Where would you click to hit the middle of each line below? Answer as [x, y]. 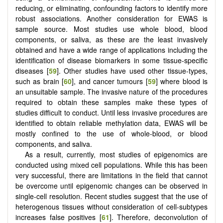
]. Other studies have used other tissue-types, [132, 70]
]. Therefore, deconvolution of [158, 217]
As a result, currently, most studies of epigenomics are [116, 154]
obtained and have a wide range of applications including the [111, 50]
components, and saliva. [54, 144]
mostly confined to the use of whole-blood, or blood [111, 133]
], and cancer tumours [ [110, 81]
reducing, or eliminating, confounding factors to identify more [111, 8]
